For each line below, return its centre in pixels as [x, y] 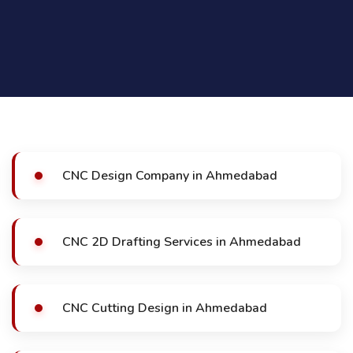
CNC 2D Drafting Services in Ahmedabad [182, 242]
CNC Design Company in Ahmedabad [170, 176]
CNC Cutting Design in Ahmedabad [165, 308]
